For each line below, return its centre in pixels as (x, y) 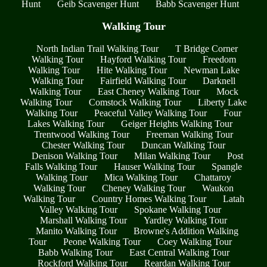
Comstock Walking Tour (135, 102)
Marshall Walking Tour (83, 220)
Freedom (219, 59)
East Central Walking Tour (179, 252)
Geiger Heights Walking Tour (177, 123)
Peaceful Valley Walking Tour (150, 113)
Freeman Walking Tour (190, 134)
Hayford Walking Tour (143, 59)
